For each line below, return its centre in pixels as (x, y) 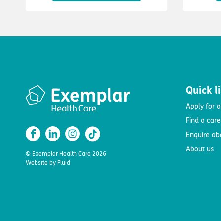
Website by (41, 163)
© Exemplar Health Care (59, 154)
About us (200, 149)
